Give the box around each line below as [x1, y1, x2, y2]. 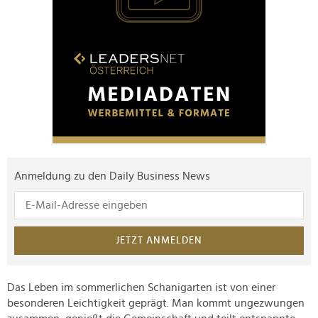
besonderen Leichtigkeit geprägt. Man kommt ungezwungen [7, 297, 305, 309]
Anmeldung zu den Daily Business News [14, 170, 210, 182]
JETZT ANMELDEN [116, 236, 202, 246]
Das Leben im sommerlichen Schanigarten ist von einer [7, 282, 275, 294]
